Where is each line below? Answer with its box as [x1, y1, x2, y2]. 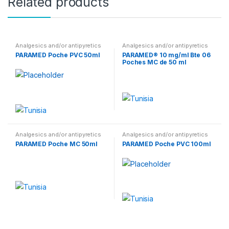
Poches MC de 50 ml [122, 58, 187, 66]
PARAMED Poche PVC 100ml [122, 140, 211, 148]
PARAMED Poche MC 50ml [15, 140, 98, 148]
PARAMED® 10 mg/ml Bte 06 [122, 51, 211, 59]
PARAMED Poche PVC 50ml [15, 51, 100, 59]
